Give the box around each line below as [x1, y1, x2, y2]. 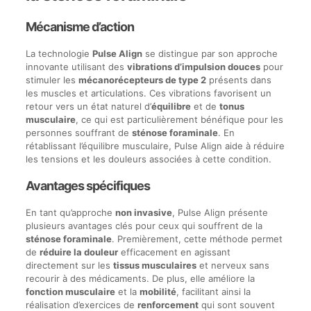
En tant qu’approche [25, 207, 115, 219]
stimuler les [25, 74, 78, 86]
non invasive [115, 207, 172, 219]
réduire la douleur [39, 246, 118, 258]
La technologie [25, 48, 92, 60]
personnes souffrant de [25, 127, 132, 139]
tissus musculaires [112, 260, 196, 271]
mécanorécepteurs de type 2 [78, 74, 206, 86]
